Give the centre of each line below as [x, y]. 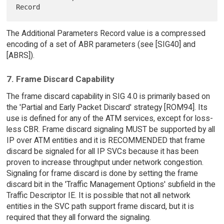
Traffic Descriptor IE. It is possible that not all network [98, 195]
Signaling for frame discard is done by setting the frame [102, 173]
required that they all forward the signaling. [78, 217]
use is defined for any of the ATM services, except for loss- [109, 118]
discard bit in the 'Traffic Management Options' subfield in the [111, 184]
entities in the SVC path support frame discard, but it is [100, 206]
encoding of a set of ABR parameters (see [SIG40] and [101, 44]
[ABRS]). [20, 55]
